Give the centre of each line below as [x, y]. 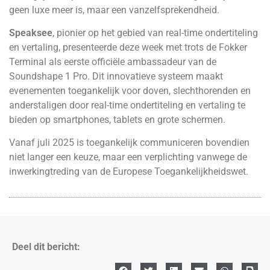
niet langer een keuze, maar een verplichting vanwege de [128, 157]
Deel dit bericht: [46, 246]
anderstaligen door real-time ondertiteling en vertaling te [127, 105]
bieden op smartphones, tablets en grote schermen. [117, 120]
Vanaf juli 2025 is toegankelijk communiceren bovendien [129, 143]
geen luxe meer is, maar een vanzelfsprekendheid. [114, 10]
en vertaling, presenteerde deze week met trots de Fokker [128, 48]
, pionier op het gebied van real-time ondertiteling [155, 33]
